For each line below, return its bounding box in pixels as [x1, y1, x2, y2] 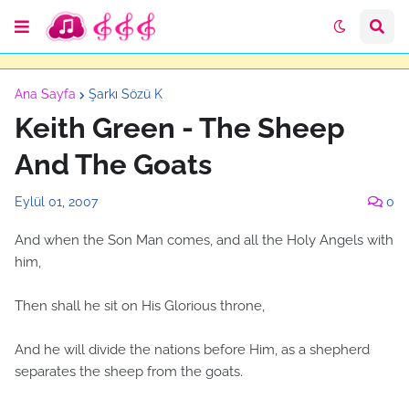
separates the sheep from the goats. [15, 363, 243, 380]
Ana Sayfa [15, 87, 76, 101]
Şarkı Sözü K [89, 87, 163, 101]
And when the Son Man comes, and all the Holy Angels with [15, 232, 393, 248]
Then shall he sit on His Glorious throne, [15, 298, 265, 314]
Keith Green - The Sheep [15, 111, 345, 144]
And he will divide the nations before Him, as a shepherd [15, 341, 370, 358]
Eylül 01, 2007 [15, 194, 98, 209]
